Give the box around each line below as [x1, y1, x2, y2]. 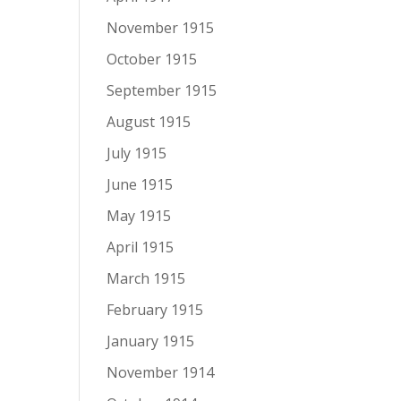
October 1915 [107, 49, 198, 69]
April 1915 [107, 237, 175, 257]
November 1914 [107, 363, 215, 382]
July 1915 [107, 143, 167, 163]
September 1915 [107, 81, 218, 100]
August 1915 [107, 112, 192, 132]
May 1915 [107, 206, 172, 226]
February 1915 [107, 300, 204, 320]
